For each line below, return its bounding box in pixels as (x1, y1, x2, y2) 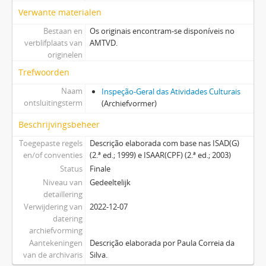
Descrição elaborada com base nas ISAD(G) (89, 137, 239, 148)
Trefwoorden (18, 66, 69, 78)
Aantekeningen (28, 237, 83, 248)
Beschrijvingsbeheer (18, 118, 100, 130)
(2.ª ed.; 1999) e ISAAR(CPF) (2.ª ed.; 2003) (89, 149, 231, 160)
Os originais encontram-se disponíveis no (89, 25, 235, 36)
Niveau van (42, 176, 83, 188)
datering (52, 213, 83, 224)
